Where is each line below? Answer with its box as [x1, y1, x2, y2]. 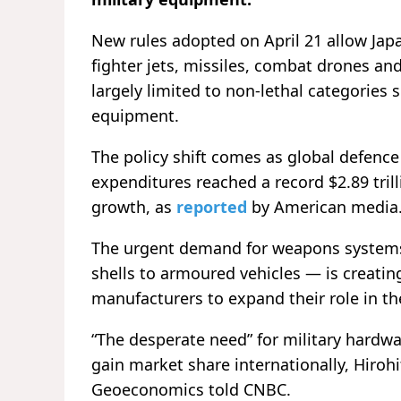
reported [172, 196, 247, 218]
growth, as [91, 196, 172, 218]
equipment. [91, 105, 179, 127]
